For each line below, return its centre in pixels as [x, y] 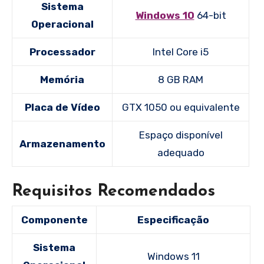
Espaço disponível [181, 135]
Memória [62, 79]
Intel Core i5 [181, 52]
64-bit [210, 15]
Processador [62, 52]
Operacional [62, 24]
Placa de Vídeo [62, 107]
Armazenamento [62, 143]
